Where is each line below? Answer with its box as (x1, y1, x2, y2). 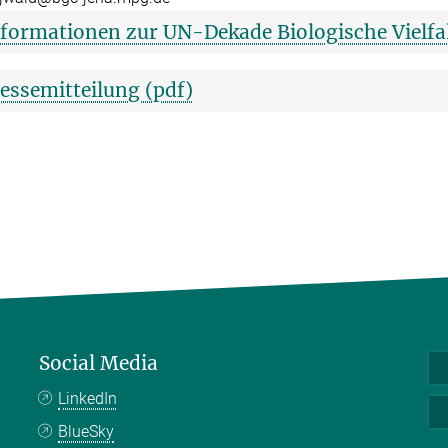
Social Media (39, 350, 158, 375)
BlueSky (58, 421, 115, 441)
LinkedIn (58, 388, 118, 408)
